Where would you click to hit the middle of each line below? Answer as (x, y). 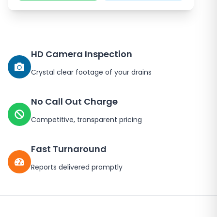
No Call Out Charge (74, 101)
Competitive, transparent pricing (86, 120)
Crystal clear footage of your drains (91, 72)
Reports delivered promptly (77, 167)
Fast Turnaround (69, 149)
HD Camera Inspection (82, 54)
